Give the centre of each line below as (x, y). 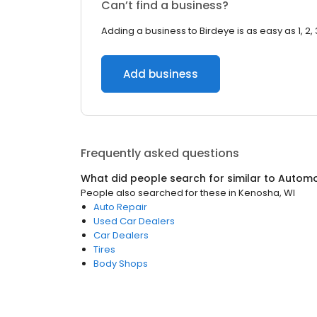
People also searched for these (154, 193)
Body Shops (121, 264)
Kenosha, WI (267, 193)
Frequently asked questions (160, 153)
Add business (161, 74)
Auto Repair (120, 207)
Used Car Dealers (134, 221)
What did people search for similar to (179, 178)
